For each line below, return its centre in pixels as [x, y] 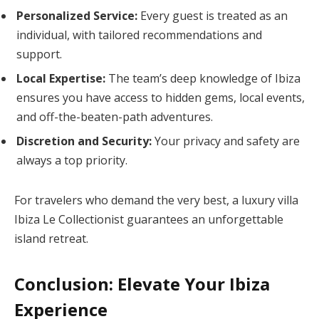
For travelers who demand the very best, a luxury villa [156, 200]
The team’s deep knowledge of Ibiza [203, 79]
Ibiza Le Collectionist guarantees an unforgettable [149, 219]
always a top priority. [72, 161]
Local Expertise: [61, 79]
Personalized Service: [77, 16]
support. [39, 54]
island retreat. [51, 238]
